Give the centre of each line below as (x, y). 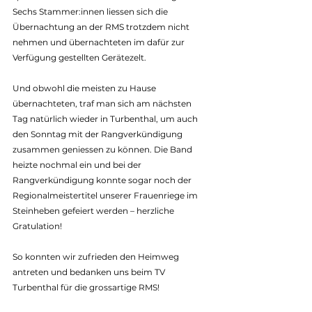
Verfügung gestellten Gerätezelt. (79, 57)
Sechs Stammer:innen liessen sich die (91, 11)
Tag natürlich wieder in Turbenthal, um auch (106, 118)
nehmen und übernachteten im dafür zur (100, 42)
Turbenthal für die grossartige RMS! (86, 287)
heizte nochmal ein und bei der (78, 164)
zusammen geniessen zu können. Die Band (103, 149)
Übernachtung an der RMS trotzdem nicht (102, 26)
